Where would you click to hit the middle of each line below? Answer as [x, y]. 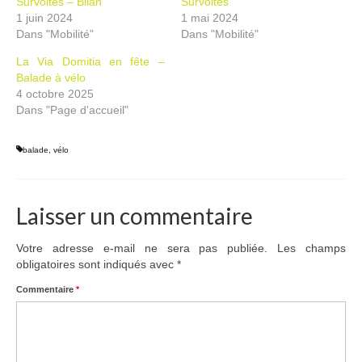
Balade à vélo [51, 78]
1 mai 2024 [210, 18]
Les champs [311, 248]
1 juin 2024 [44, 18]
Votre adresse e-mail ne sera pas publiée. [142, 248]
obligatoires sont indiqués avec [97, 264]
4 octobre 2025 [55, 94]
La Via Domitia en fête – [90, 61]
